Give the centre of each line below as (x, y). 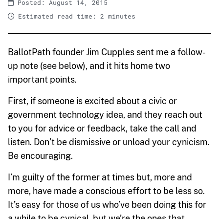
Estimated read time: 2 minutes (75, 16)
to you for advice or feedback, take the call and (102, 128)
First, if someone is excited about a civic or (92, 101)
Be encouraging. (40, 155)
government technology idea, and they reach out (105, 114)
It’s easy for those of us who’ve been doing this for (107, 204)
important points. (42, 79)
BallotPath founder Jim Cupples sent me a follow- (107, 52)
